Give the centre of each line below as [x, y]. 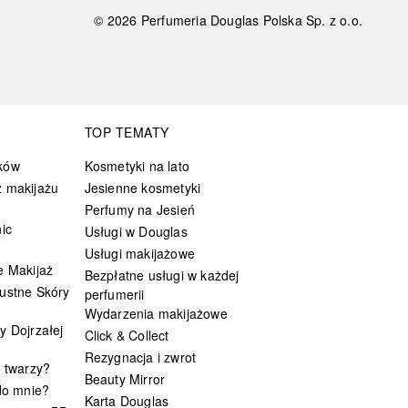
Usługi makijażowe [139, 253]
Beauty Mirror [125, 378]
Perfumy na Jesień [139, 209]
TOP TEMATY [127, 132]
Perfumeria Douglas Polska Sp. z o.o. [251, 20]
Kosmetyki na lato [137, 165]
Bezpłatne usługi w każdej [162, 275]
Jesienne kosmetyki [143, 187]
